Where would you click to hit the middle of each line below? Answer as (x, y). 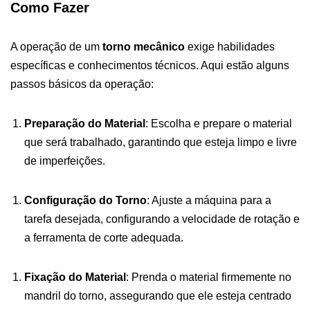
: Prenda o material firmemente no (209, 277)
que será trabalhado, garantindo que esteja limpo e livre (161, 142)
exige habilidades (230, 46)
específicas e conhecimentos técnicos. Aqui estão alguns (150, 65)
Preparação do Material (85, 123)
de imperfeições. (65, 161)
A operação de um (56, 46)
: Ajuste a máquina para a (209, 200)
